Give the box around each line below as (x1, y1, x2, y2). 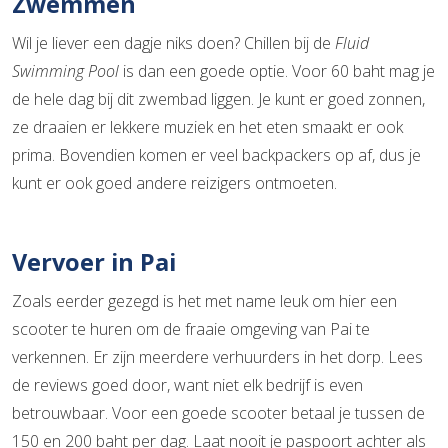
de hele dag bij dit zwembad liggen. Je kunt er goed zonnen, (12, 88, 425, 111)
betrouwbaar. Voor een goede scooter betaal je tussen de (12, 402, 425, 425)
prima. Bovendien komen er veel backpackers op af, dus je (12, 144, 421, 167)
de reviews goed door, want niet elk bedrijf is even (12, 374, 363, 397)
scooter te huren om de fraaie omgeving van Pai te (12, 318, 370, 341)
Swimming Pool (12, 60, 119, 83)
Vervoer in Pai (12, 246, 176, 279)
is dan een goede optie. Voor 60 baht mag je (119, 60, 435, 83)
